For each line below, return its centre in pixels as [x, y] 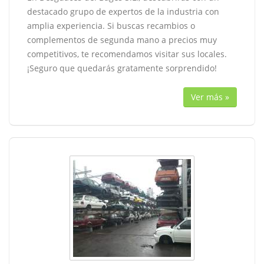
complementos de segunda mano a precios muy [122, 40]
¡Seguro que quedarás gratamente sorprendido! [122, 68]
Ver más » [210, 97]
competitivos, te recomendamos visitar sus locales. [127, 54]
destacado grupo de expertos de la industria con [123, 11]
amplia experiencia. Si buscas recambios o [111, 26]
